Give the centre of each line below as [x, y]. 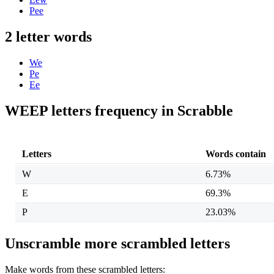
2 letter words [48, 37]
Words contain [235, 154]
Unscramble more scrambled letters [117, 243]
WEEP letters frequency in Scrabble [119, 111]
